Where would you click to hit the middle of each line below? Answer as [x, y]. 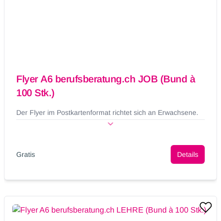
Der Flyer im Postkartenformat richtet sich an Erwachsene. [107, 113]
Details [188, 155]
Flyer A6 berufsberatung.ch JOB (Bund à [106, 79]
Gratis [26, 155]
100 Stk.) [36, 93]
